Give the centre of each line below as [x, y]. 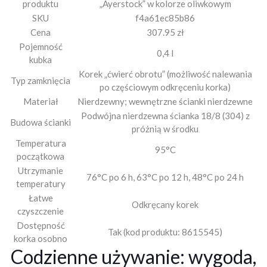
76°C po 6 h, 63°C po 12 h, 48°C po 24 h [165, 177]
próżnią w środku [165, 129]
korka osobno [41, 239]
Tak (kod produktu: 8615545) [165, 232]
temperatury [41, 184]
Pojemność [41, 47]
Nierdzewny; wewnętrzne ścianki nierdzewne [165, 102]
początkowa [41, 156]
